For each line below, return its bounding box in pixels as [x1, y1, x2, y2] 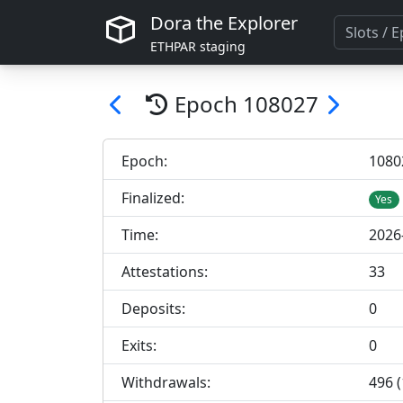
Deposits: [121, 299, 185, 319]
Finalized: [121, 188, 184, 208]
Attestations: [121, 262, 208, 282]
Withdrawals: [121, 372, 210, 393]
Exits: [121, 336, 157, 356]
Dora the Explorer [150, 11, 298, 35]
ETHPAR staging [150, 38, 246, 55]
